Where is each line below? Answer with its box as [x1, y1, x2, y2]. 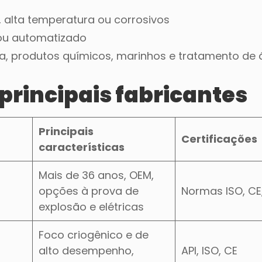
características [39, 139, 125, 154]
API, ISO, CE [181, 243, 237, 258]
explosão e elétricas [39, 199, 144, 214]
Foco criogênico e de [39, 227, 149, 242]
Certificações [181, 131, 257, 146]
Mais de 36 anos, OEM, [39, 167, 154, 182]
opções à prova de [39, 183, 139, 198]
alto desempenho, [39, 243, 134, 258]
